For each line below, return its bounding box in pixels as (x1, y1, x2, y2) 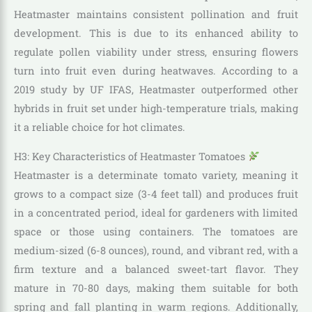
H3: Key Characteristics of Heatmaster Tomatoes (14, 149, 248, 163)
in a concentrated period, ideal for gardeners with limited (14, 205, 298, 219)
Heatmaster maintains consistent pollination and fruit (14, 8, 298, 22)
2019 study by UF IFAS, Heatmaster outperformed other (14, 83, 298, 97)
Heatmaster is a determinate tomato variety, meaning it (14, 168, 298, 182)
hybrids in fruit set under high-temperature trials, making (14, 102, 298, 116)
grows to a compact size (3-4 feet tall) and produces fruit (14, 187, 298, 201)
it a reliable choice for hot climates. (14, 120, 185, 134)
